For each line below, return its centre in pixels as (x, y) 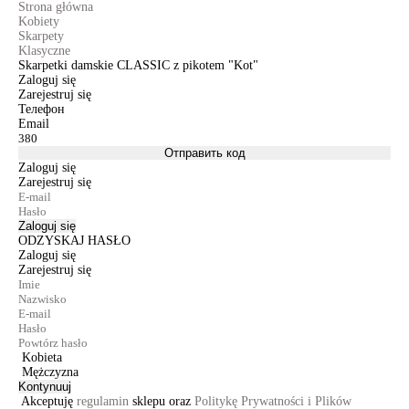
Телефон (42, 109)
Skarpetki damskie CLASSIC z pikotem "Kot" (138, 65)
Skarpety (41, 36)
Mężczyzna (50, 372)
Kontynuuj (45, 387)
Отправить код (204, 153)
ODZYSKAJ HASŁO (74, 241)
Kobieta (42, 357)
